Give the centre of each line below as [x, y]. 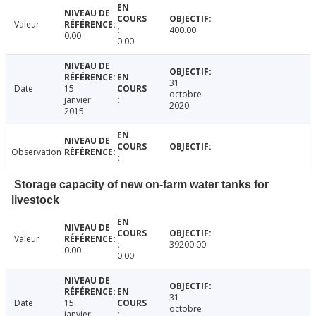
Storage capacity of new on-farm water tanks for [141, 184]
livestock [35, 200]
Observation [36, 152]
